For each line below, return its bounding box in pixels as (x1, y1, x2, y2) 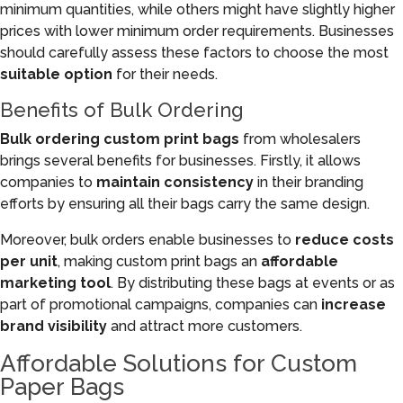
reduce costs (295, 231, 394, 248)
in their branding (254, 174, 363, 191)
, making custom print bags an (58, 253, 261, 270)
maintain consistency (96, 174, 254, 191)
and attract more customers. (107, 318, 302, 335)
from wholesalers (239, 130, 361, 148)
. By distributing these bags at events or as (111, 274, 395, 291)
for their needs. (112, 66, 218, 83)
